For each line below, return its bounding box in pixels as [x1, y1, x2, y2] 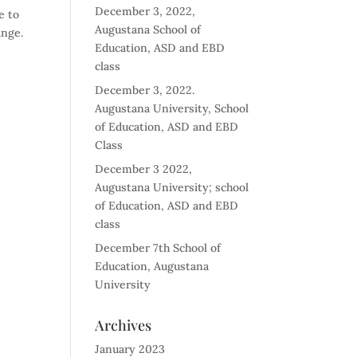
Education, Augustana [95, 259, 210, 273]
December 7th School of [95, 241, 222, 255]
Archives [95, 316, 152, 335]
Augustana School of [95, 22, 202, 37]
